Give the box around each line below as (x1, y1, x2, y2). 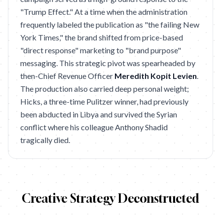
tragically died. (20, 135, 70, 145)
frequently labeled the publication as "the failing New (20, 20, 199, 29)
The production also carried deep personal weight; (20, 84, 189, 93)
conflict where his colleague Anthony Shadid (20, 122, 168, 132)
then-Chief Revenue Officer (20, 71, 114, 80)
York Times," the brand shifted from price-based (20, 33, 183, 42)
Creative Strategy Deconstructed (22, 191, 199, 205)
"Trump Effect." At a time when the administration (20, 7, 187, 16)
